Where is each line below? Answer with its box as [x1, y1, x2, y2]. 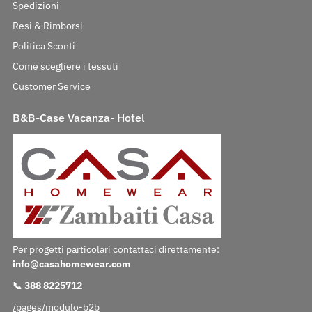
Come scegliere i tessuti [12, 60, 118, 73]
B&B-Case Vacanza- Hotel [12, 111, 145, 125]
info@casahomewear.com [12, 258, 131, 271]
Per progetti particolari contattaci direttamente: [12, 243, 219, 256]
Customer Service [12, 80, 91, 93]
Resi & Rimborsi [12, 19, 83, 33]
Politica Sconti [12, 40, 75, 53]
